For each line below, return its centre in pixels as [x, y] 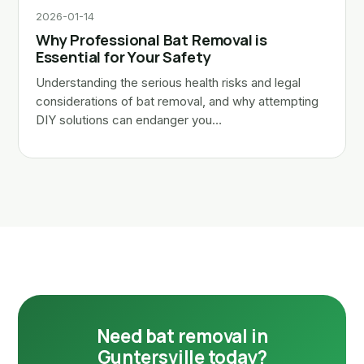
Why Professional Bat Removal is [152, 40]
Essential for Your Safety [123, 57]
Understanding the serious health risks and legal [168, 83]
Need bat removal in [182, 336]
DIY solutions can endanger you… [128, 121]
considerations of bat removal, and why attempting [177, 102]
